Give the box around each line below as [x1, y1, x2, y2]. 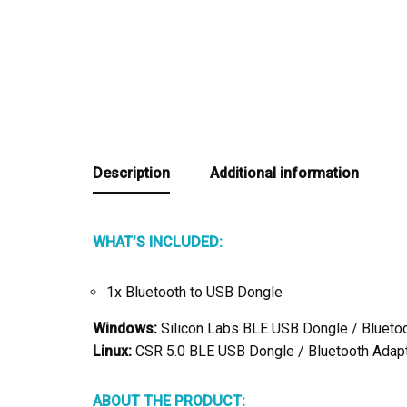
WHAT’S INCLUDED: [93, 233, 223, 251]
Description [93, 164, 170, 182]
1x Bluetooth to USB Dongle [106, 283, 283, 301]
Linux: [93, 342, 132, 360]
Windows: [93, 320, 157, 337]
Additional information [210, 164, 359, 182]
